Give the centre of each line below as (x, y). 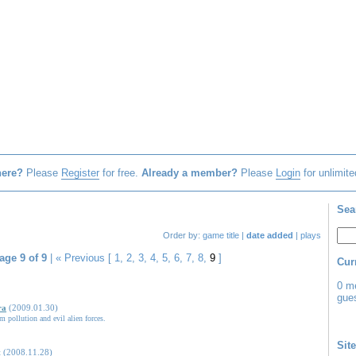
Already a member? (189, 173)
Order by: (183, 235)
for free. (120, 173)
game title (221, 235)
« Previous (80, 258)
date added (270, 235)
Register (80, 173)
